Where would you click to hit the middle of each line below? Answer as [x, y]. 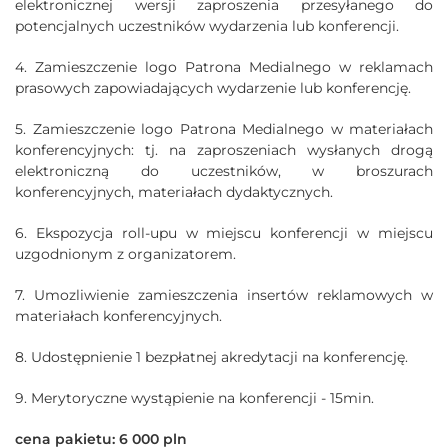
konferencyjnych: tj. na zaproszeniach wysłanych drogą [224, 149]
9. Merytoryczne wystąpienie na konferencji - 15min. [194, 397]
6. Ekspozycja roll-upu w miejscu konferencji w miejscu [224, 232]
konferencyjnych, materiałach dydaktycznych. [174, 191]
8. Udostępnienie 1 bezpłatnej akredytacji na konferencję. [211, 356]
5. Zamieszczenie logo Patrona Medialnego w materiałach [224, 128]
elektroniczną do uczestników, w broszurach [224, 170]
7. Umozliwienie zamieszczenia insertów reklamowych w [224, 294]
